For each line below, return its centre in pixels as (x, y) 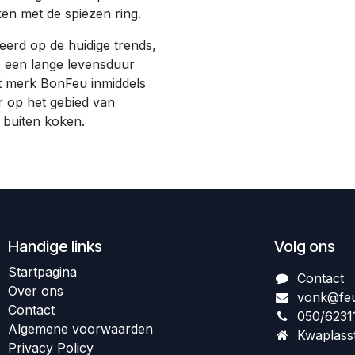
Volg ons (305, 247)
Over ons (36, 291)
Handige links (55, 247)
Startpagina (42, 272)
